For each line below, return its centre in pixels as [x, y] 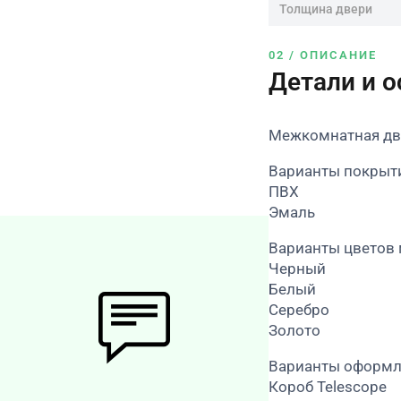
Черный [297, 268]
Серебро [299, 309]
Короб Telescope [328, 386]
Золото [294, 330]
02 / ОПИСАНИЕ [323, 55]
